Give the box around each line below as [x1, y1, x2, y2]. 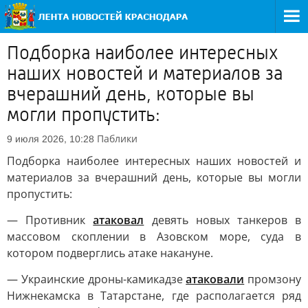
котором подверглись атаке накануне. [7, 245, 213, 261]
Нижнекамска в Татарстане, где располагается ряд [7, 288, 301, 303]
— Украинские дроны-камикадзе [7, 272, 186, 287]
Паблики [97, 132, 137, 145]
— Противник [7, 212, 93, 228]
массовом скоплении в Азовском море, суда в [7, 229, 301, 244]
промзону [244, 272, 301, 287]
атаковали [186, 272, 245, 287]
